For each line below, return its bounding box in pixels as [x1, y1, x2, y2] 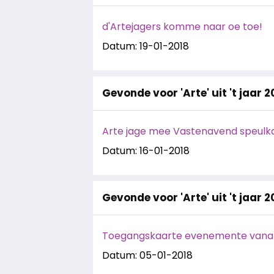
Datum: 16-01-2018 [102, 144, 190, 158]
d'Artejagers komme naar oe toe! [102, 20, 262, 34]
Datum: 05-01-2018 [102, 248, 193, 262]
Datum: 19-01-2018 [102, 39, 189, 53]
